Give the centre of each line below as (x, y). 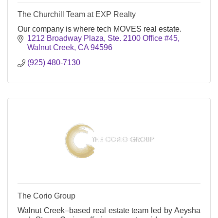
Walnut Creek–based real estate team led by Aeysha (109, 210)
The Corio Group (46, 196)
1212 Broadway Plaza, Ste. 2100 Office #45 (102, 38)
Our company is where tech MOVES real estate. (100, 29)
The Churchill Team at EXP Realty (77, 14)
